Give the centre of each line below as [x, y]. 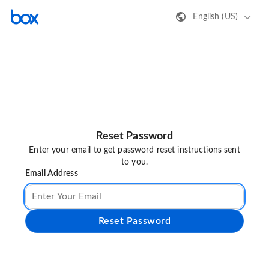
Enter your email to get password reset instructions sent [134, 150]
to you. [134, 162]
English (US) [215, 17]
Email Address [52, 174]
